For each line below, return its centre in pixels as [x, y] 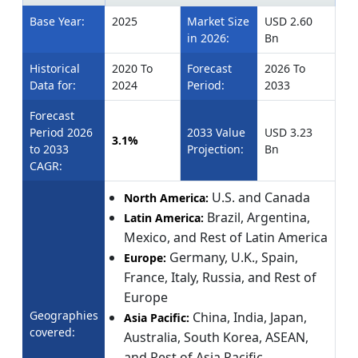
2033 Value [216, 132]
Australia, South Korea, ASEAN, [216, 337]
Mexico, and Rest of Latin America [226, 237]
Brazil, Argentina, [257, 217]
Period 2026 [61, 132]
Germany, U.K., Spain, [232, 257]
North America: [168, 197]
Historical [55, 68]
